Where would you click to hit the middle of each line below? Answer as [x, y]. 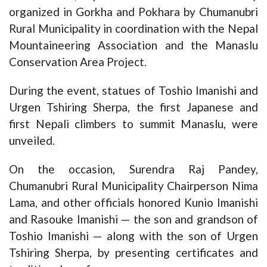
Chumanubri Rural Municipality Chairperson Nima [133, 185]
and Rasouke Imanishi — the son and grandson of [133, 219]
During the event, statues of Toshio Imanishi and [133, 90]
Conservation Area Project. [78, 61]
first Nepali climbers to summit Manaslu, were [133, 123]
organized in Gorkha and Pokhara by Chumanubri [133, 11]
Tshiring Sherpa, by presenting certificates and [133, 252]
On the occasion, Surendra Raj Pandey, [133, 169]
